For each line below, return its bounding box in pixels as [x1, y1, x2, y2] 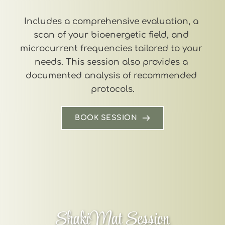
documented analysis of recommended [26, 70, 197, 80]
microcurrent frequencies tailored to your [20, 43, 202, 53]
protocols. [90, 84, 135, 94]
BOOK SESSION [75, 114, 137, 122]
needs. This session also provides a [35, 57, 188, 67]
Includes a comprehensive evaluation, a [24, 16, 198, 26]
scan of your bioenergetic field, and [34, 30, 189, 40]
